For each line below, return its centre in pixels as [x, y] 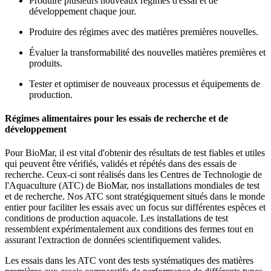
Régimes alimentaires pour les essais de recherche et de [116, 119]
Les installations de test [184, 218]
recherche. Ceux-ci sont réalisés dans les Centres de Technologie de [133, 175]
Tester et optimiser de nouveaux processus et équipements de [145, 83]
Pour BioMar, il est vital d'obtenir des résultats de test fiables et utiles [135, 153]
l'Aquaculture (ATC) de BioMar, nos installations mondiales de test [132, 186]
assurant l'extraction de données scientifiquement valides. [113, 240]
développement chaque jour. [83, 11]
